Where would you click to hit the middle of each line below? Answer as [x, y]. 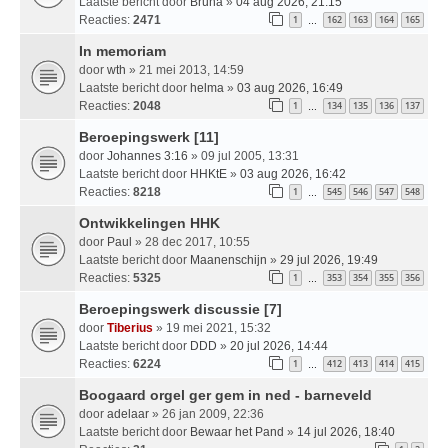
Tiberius [130, 327]
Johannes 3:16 [147, 155]
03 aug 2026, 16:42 [293, 173]
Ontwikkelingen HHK [149, 222]
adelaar [128, 413]
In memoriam [122, 50]
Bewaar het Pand [237, 431]
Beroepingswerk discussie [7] [180, 308]
